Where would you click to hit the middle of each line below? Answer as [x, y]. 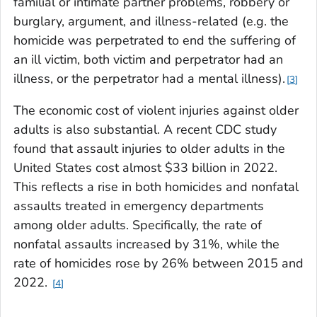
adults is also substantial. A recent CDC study [145, 129]
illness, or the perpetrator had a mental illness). [149, 78]
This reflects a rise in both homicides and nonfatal [156, 186]
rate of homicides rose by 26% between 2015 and [158, 263]
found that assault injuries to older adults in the [149, 148]
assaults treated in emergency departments [139, 206]
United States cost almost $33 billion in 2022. [145, 167]
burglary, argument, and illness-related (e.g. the [151, 21]
